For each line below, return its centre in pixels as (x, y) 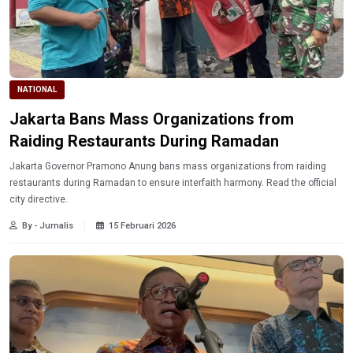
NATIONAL (37, 90)
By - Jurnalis (48, 225)
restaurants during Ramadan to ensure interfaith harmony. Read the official (173, 182)
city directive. (39, 199)
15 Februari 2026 (142, 225)
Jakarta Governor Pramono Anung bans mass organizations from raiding (168, 166)
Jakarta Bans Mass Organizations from (152, 119)
